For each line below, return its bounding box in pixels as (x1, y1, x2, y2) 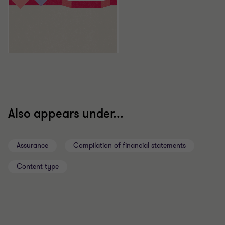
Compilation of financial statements (73, 141, 186, 150)
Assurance (17, 141, 48, 150)
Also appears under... (8, 106, 124, 122)
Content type (17, 162, 59, 171)
